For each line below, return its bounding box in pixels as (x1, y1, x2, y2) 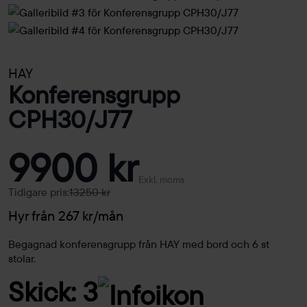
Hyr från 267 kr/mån (8, 207, 123, 225)
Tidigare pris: (8, 185, 69, 199)
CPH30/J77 (8, 103, 132, 135)
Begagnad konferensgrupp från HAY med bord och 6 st (8, 237, 269, 251)
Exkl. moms (138, 173, 184, 186)
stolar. (8, 251, 36, 266)
